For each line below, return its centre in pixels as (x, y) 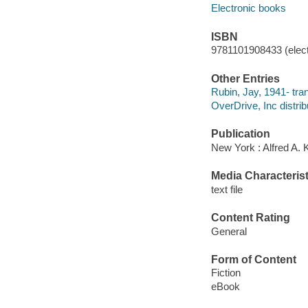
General (229, 231)
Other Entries (245, 78)
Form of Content (253, 259)
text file (227, 189)
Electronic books (248, 8)
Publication (240, 134)
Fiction (225, 273)
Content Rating (250, 218)
